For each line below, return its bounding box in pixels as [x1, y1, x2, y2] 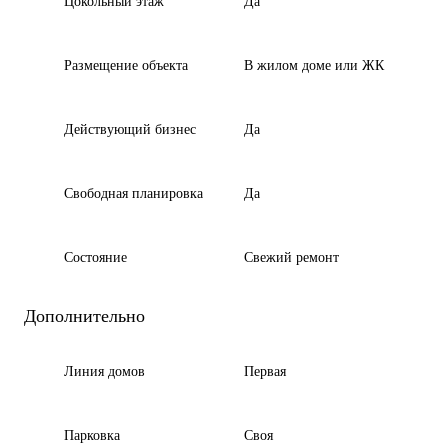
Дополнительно [24, 306, 145, 326]
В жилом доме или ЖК [244, 58, 384, 73]
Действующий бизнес [64, 122, 196, 137]
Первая [244, 364, 286, 379]
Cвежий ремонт [244, 250, 339, 265]
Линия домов [64, 364, 145, 379]
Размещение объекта [64, 58, 188, 73]
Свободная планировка [64, 186, 203, 201]
